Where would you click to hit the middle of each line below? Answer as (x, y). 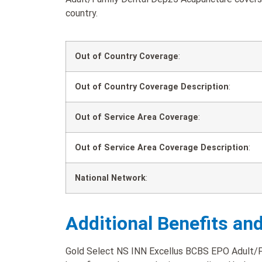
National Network (110, 178)
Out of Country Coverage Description (152, 87)
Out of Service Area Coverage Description (162, 147)
